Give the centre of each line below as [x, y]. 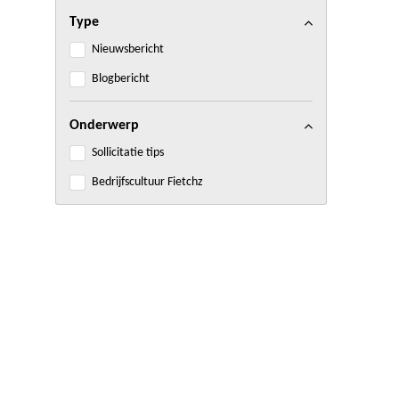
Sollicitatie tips [128, 153]
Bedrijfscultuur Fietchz [147, 183]
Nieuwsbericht [128, 50]
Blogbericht [121, 79]
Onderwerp [104, 126]
